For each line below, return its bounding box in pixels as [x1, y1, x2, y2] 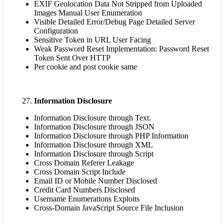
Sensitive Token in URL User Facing [34, 35, 151, 44]
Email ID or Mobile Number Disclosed [34, 176, 157, 185]
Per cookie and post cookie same [34, 62, 137, 71]
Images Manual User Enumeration [34, 8, 142, 17]
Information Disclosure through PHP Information [34, 131, 188, 140]
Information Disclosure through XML [34, 140, 153, 149]
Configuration [34, 26, 78, 35]
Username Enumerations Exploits [34, 194, 139, 203]
